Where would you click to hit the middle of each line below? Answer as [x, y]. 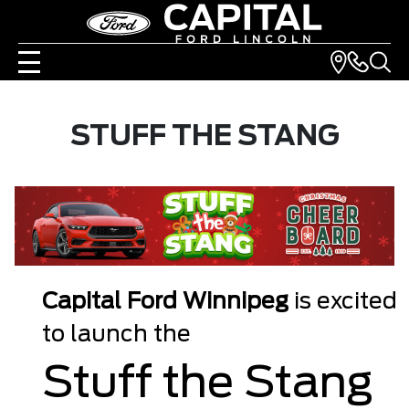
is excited [342, 303]
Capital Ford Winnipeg [165, 303]
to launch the [116, 336]
